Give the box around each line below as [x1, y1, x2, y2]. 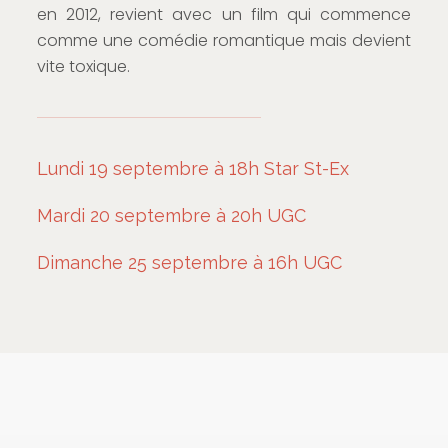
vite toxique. [36, 54, 130, 78]
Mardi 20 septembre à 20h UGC [36, 204, 306, 226]
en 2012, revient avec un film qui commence [36, 2, 412, 26]
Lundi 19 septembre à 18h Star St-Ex [36, 157, 349, 179]
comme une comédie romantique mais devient [36, 28, 412, 52]
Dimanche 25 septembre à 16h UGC [36, 251, 342, 273]
